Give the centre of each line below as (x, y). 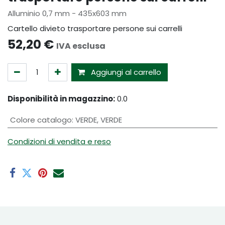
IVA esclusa (81, 46)
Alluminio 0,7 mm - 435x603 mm (67, 13)
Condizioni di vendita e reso (59, 141)
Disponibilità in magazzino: (61, 99)
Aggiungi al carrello (125, 72)
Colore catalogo (41, 120)
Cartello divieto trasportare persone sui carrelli (95, 28)
